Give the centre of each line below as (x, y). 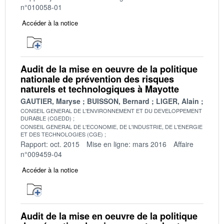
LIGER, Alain (177, 101)
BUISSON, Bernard (118, 101)
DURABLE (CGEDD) (46, 118)
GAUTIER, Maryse (50, 101)
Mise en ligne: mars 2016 (126, 144)
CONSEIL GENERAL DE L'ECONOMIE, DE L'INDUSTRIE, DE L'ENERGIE (111, 126)
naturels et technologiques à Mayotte (100, 89)
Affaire (183, 144)
